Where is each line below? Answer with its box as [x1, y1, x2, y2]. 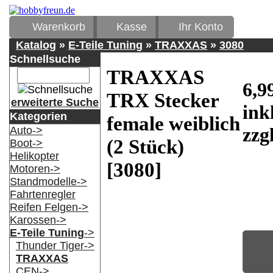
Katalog [16, 39, 56, 52]
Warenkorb [32, 21, 85, 34]
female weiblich [107, 112, 240, 135]
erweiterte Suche [11, 96, 99, 109]
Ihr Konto [178, 21, 223, 34]
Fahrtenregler [10, 188, 76, 201]
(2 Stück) [107, 135, 184, 158]
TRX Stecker [107, 88, 219, 112]
